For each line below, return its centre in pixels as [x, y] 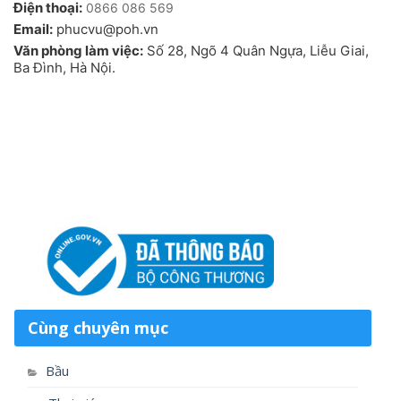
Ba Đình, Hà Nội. [64, 68]
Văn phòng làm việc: [78, 51]
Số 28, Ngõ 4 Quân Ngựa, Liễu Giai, [256, 51]
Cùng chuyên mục [98, 328]
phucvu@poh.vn [106, 30]
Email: [33, 30]
